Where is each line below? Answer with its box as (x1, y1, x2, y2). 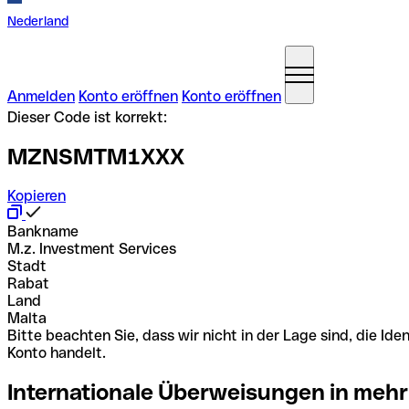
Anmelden (7, 88, 75, 105)
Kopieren (7, 186, 66, 204)
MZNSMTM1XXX (7, 143, 184, 169)
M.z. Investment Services (7, 239, 176, 257)
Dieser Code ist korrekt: (7, 109, 167, 126)
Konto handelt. (7, 343, 106, 362)
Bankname (7, 222, 79, 240)
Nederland (7, 14, 68, 28)
